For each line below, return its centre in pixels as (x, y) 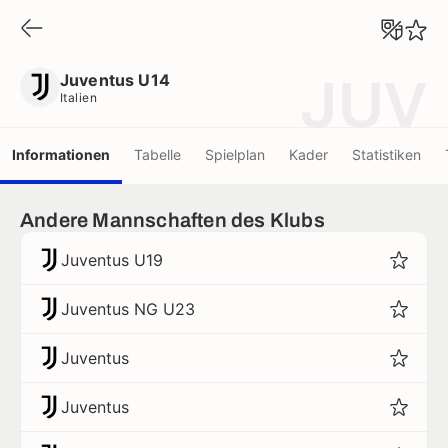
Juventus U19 (112, 260)
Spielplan (235, 154)
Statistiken (386, 154)
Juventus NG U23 (128, 309)
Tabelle (157, 154)
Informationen (61, 154)
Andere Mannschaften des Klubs (172, 220)
